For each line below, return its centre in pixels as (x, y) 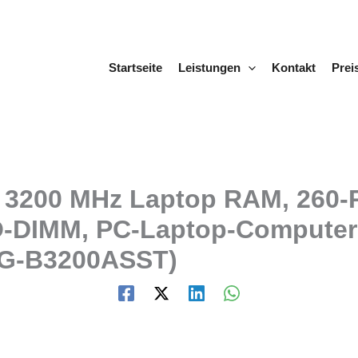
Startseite (135, 68)
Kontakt (293, 68)
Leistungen (209, 68)
